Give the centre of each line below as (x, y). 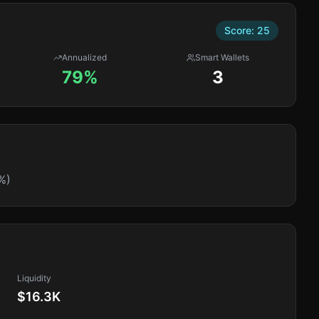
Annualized (85, 57)
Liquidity (34, 278)
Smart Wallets (223, 57)
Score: (241, 30)
